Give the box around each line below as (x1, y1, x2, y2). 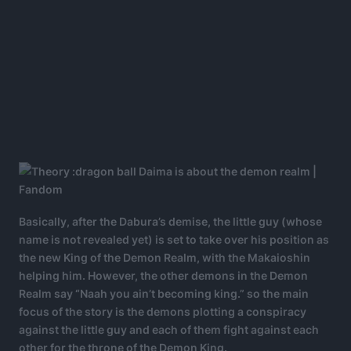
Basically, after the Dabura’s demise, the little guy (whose (19, 214, 322, 228)
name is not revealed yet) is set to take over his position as (19, 232, 329, 246)
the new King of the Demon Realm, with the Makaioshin (19, 250, 310, 264)
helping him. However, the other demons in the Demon (19, 268, 308, 282)
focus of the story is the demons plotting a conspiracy (19, 304, 306, 318)
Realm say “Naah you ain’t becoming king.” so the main (19, 286, 309, 300)
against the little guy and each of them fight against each (19, 322, 319, 336)
